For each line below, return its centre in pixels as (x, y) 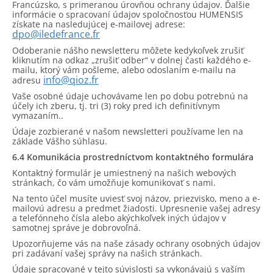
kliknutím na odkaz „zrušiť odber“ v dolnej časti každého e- (132, 60)
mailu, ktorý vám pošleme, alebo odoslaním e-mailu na (124, 70)
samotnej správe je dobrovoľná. (76, 228)
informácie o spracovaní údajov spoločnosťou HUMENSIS (128, 14)
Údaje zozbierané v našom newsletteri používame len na (128, 131)
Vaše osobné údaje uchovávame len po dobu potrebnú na (130, 96)
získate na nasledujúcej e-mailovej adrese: (99, 24)
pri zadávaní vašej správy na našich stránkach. (107, 253)
